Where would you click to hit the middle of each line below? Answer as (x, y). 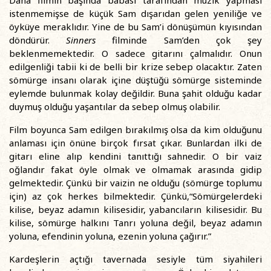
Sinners (81, 40)
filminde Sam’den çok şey (179, 40)
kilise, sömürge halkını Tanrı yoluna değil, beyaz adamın (135, 223)
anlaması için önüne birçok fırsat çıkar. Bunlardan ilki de (135, 143)
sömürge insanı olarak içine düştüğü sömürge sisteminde (135, 80)
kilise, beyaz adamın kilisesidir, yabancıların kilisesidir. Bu (135, 209)
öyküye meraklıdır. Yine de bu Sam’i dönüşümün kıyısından (135, 27)
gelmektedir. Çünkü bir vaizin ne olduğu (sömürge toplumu (135, 183)
